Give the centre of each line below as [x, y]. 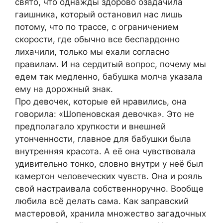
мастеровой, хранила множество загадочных [111, 214]
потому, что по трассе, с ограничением [97, 27]
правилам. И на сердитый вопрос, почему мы [111, 64]
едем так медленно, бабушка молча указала [109, 77]
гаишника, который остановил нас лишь [99, 15]
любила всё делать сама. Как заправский [102, 201]
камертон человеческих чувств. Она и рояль [109, 176]
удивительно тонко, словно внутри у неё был [109, 164]
